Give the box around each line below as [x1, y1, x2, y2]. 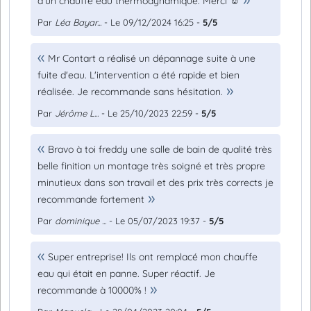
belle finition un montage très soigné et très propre [37, 160, 265, 172]
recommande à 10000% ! [37, 284, 146, 296]
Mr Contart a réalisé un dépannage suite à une [48, 52, 255, 65]
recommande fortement [37, 193, 144, 205]
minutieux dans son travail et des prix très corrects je [37, 176, 274, 189]
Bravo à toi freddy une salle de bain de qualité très [48, 143, 272, 155]
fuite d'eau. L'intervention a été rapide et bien [37, 69, 239, 81]
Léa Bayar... [55, 17, 101, 28]
